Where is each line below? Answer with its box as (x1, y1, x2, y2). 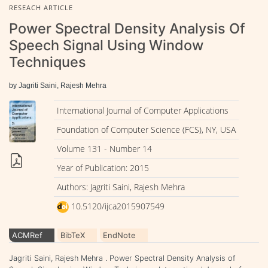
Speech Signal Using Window (9, 36, 203, 54)
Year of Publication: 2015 (56, 162, 149, 173)
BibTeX (60, 230, 85, 240)
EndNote (103, 230, 136, 240)
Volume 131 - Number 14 (56, 142, 152, 154)
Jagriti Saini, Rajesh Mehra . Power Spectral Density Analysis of (9, 253, 235, 263)
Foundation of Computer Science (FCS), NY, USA (56, 123, 236, 135)
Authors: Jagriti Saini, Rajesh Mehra (56, 181, 185, 193)
